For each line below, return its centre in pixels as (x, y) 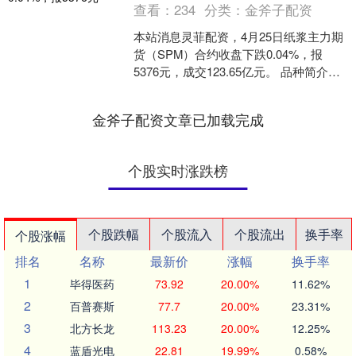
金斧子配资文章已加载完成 (178, 120)
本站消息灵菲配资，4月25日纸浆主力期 (239, 37)
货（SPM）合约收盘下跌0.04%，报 (228, 54)
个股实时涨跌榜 (178, 170)
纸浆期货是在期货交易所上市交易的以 (235, 89)
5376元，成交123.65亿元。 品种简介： (237, 72)
